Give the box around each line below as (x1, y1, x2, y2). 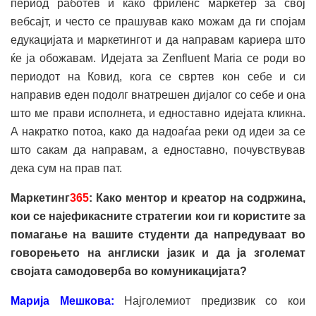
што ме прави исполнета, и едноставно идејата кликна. (11, 107, 305, 119)
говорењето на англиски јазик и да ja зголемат (11, 246, 305, 259)
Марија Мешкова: (11, 294, 114, 307)
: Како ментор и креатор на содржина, (89, 191, 305, 204)
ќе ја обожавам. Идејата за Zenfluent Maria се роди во (11, 51, 305, 64)
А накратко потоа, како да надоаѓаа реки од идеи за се (11, 125, 305, 138)
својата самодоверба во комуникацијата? (11, 265, 247, 277)
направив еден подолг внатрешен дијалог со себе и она (11, 88, 305, 101)
